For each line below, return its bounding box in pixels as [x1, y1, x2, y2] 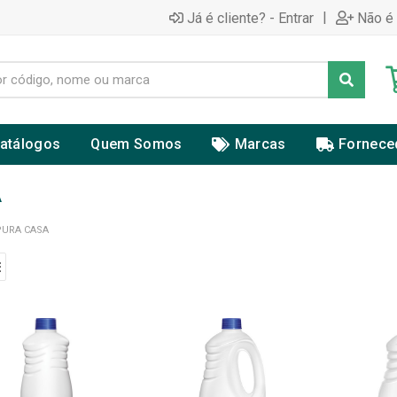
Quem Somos [90, 136, 183, 152]
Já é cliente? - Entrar [187, 9, 314, 27]
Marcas [234, 136, 286, 152]
